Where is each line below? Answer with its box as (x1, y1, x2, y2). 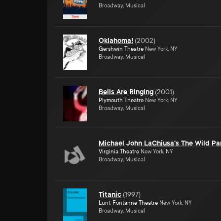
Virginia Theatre (99, 148, 139, 155)
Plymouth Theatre (99, 97, 144, 104)
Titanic (99, 190, 121, 198)
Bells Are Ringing (99, 88, 153, 96)
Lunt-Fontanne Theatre (99, 200, 158, 206)
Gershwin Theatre (99, 46, 144, 52)
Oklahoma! (99, 37, 133, 44)
